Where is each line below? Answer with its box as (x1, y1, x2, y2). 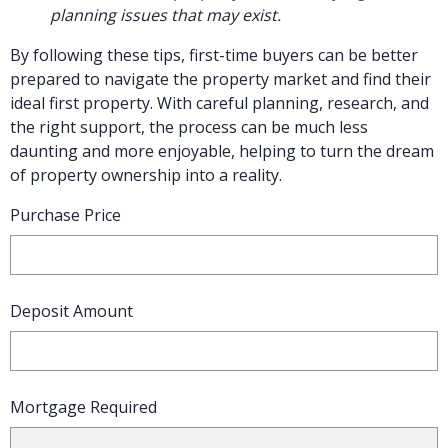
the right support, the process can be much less (10, 116, 368, 139)
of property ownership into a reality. (10, 164, 282, 187)
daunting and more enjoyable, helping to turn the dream (10, 140, 434, 163)
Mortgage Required (10, 396, 157, 419)
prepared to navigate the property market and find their (10, 68, 431, 91)
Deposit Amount (10, 300, 133, 323)
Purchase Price (10, 204, 121, 227)
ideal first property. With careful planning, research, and (10, 92, 429, 115)
